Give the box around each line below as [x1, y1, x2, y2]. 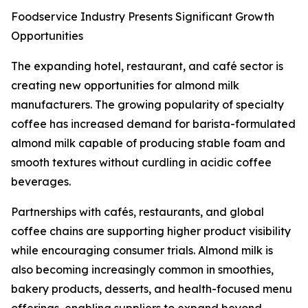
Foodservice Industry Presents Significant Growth [11, 10, 274, 24]
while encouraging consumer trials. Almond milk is [11, 243, 273, 258]
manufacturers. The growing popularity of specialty [11, 98, 284, 112]
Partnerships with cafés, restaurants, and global [11, 205, 264, 219]
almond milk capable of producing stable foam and [11, 136, 285, 151]
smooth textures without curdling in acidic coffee [11, 155, 272, 170]
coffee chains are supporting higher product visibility [11, 224, 291, 239]
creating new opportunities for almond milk [11, 78, 239, 93]
